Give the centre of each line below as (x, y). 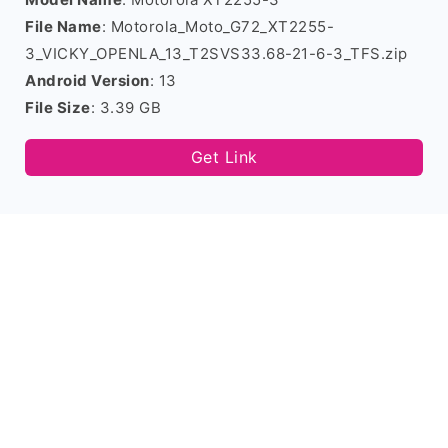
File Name (63, 26)
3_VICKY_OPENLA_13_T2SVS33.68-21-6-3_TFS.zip (216, 53)
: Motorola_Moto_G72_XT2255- (217, 26)
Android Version (87, 80)
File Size (58, 107)
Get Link (224, 157)
